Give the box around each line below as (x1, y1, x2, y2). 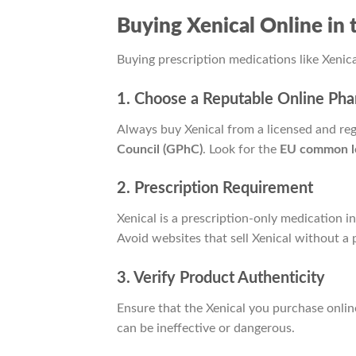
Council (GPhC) (117, 142, 203, 156)
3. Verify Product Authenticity (117, 270, 325, 287)
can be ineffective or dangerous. (117, 322, 295, 335)
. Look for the (203, 142, 280, 156)
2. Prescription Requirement (117, 180, 313, 197)
